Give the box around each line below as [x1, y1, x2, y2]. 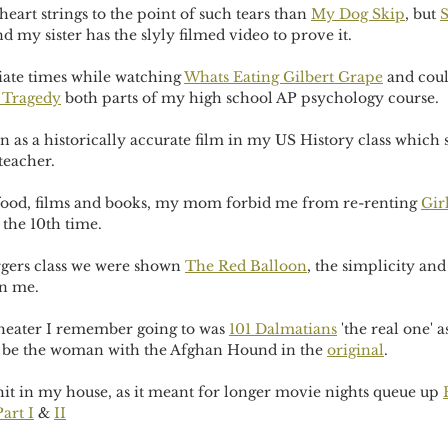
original [327, 341, 384, 359]
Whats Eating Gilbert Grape [184, 68, 383, 86]
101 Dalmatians [229, 320, 337, 338]
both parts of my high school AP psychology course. [61, 89, 439, 107]
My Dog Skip [311, 5, 405, 23]
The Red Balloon [185, 257, 307, 275]
